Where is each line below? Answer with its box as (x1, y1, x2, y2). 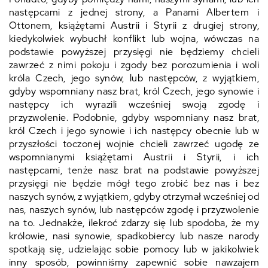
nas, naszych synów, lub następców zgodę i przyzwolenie (9, 203, 259, 216)
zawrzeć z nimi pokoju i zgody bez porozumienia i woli (9, 59, 259, 71)
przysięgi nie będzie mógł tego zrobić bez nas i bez (9, 177, 259, 190)
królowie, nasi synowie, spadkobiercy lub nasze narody (9, 230, 259, 242)
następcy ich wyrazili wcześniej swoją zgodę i (9, 98, 259, 111)
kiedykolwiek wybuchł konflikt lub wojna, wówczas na (9, 32, 259, 45)
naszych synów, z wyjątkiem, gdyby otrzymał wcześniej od (9, 190, 259, 203)
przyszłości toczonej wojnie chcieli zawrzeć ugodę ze (9, 138, 259, 150)
